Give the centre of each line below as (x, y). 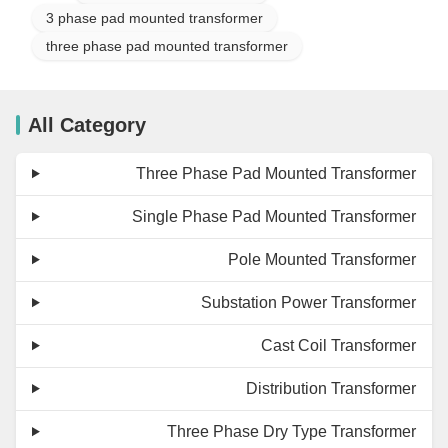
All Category (87, 124)
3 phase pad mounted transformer (154, 17)
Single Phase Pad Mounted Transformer (274, 216)
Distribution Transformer (331, 388)
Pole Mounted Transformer (322, 259)
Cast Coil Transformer (338, 345)
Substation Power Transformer (308, 302)
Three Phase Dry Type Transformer (291, 431)
